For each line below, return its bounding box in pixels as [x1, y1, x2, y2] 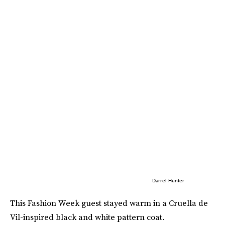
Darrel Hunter [152, 177, 184, 183]
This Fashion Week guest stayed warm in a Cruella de [10, 197, 208, 208]
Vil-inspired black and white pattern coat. [10, 211, 164, 222]
